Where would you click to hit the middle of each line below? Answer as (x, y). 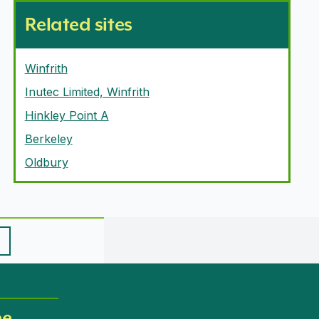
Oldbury (46, 162)
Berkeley (48, 139)
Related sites (78, 24)
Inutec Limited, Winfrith (87, 92)
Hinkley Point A (67, 115)
